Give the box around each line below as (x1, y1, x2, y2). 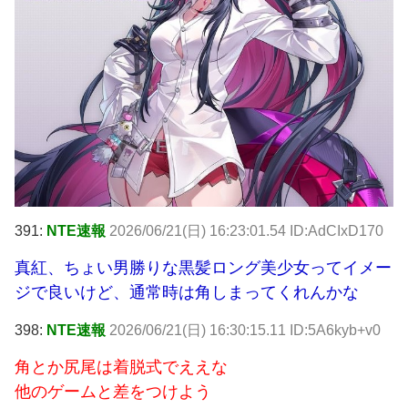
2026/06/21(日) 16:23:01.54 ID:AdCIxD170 (109, 222, 383, 239)
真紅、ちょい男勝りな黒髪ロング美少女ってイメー (15, 258, 392, 277)
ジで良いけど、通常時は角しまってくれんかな (15, 282, 359, 301)
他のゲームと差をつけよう (15, 382, 211, 401)
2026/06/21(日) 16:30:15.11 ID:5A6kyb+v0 (109, 322, 381, 339)
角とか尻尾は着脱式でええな (15, 357, 228, 376)
